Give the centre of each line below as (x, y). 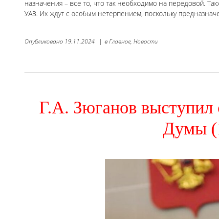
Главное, (120, 42)
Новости (146, 42)
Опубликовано (44, 42)
